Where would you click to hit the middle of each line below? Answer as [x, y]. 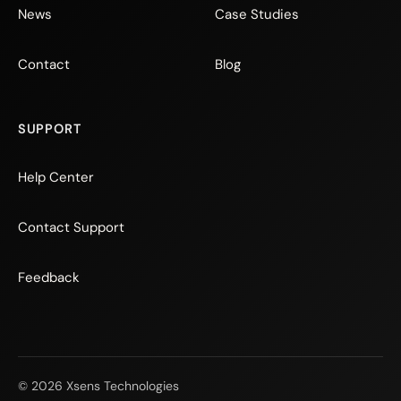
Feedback [49, 278]
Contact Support [71, 228]
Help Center [56, 178]
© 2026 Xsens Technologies [98, 386]
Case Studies [257, 15]
